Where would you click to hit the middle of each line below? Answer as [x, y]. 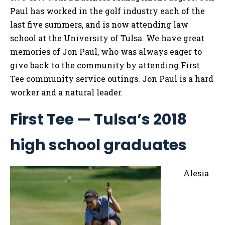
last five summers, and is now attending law [99, 25]
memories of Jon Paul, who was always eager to [106, 52]
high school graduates [98, 145]
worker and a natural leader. [67, 92]
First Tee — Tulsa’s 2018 [98, 120]
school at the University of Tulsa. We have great [107, 38]
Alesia [196, 173]
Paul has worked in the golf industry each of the [107, 11]
